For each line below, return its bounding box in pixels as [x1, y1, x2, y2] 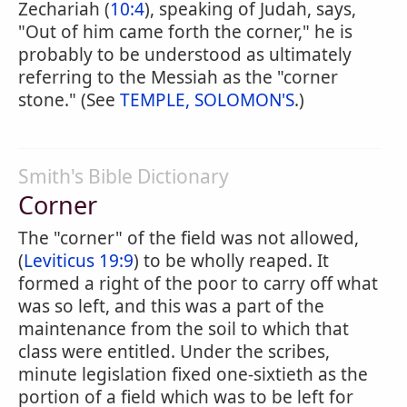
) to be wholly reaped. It [134, 249, 329, 273]
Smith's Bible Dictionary [18, 164, 229, 189]
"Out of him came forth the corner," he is [18, 20, 352, 44]
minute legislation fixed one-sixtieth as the [18, 362, 368, 386]
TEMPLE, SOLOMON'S [120, 88, 294, 112]
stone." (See [18, 88, 120, 112]
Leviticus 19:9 [24, 249, 134, 273]
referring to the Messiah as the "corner [18, 65, 338, 89]
